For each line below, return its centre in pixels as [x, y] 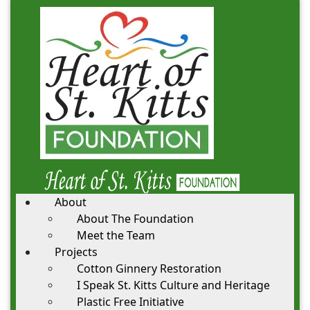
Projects [76, 252]
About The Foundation [136, 219]
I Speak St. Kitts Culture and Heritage [174, 285]
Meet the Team [116, 235]
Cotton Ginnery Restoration [149, 268]
